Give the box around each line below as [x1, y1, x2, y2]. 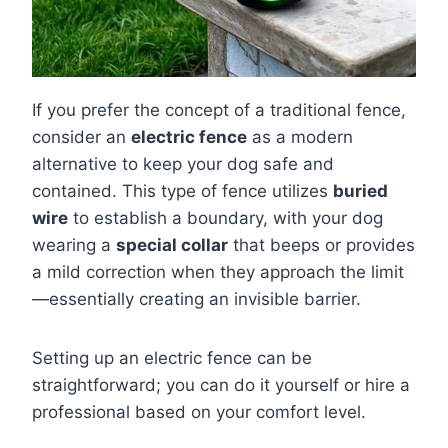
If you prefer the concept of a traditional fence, [32, 99, 406, 120]
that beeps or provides [228, 234, 415, 255]
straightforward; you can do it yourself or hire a [32, 374, 410, 395]
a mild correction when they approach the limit [32, 261, 404, 282]
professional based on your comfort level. [32, 401, 366, 422]
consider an [32, 126, 131, 147]
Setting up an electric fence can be [32, 347, 312, 368]
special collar [116, 234, 228, 255]
